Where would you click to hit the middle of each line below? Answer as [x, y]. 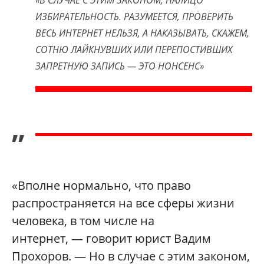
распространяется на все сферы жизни [123, 203]
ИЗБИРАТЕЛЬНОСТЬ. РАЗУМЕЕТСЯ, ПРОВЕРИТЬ [134, 17]
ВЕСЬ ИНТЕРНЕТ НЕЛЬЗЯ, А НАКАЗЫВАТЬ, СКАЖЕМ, [142, 33]
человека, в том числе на [83, 221]
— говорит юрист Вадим [141, 239]
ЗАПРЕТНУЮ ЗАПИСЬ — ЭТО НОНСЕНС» [120, 66]
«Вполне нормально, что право [101, 186]
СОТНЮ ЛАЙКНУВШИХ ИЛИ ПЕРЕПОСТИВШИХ [134, 50]
